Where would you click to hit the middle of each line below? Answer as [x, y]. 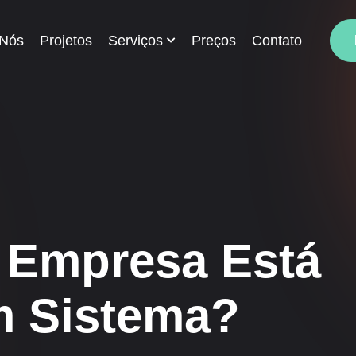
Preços [214, 41]
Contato [277, 41]
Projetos [66, 41]
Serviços [135, 41]
